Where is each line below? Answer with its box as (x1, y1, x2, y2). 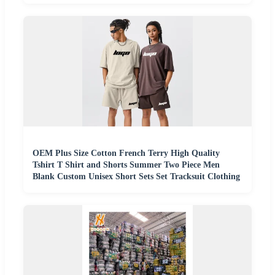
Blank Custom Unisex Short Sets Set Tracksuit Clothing (33, 171, 240, 181)
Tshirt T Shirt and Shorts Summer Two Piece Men (33, 160, 220, 169)
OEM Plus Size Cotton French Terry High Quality (33, 148, 220, 158)
